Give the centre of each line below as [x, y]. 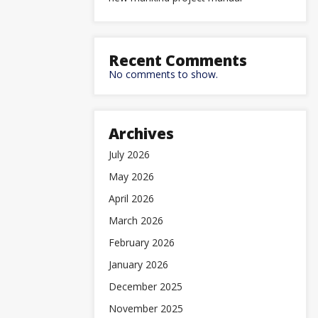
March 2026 [136, 220]
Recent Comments [178, 60]
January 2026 [138, 264]
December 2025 [146, 286]
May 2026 [131, 176]
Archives [141, 133]
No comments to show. [163, 74]
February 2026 [142, 242]
